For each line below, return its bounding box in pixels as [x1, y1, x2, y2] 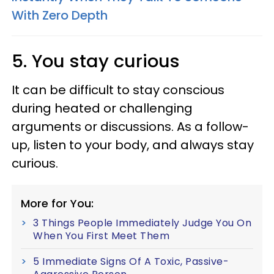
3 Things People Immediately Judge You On [33, 215, 251, 230]
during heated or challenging [12, 99, 193, 117]
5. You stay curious [12, 48, 180, 73]
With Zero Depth [12, 6, 108, 24]
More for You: [21, 195, 94, 211]
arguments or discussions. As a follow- [12, 117, 249, 135]
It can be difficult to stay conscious [12, 81, 224, 98]
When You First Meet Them [33, 228, 169, 243]
